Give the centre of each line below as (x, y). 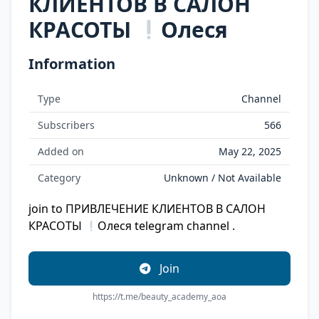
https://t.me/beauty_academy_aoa (159, 297)
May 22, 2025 (250, 151)
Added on (61, 151)
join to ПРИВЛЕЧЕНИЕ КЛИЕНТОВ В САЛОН (147, 209)
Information (72, 64)
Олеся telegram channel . (167, 226)
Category (59, 178)
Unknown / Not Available (223, 178)
